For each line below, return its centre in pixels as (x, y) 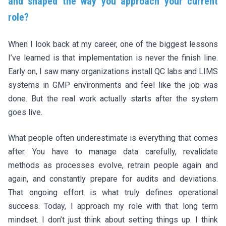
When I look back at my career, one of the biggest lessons (113, 44)
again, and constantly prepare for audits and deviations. (113, 179)
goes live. (25, 112)
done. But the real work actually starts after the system (113, 98)
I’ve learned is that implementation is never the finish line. (113, 58)
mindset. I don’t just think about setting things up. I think (113, 219)
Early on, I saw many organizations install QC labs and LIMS (113, 71)
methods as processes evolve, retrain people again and (113, 165)
